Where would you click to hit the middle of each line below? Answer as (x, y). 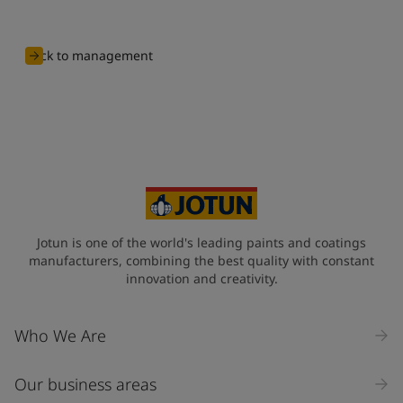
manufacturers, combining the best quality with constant (201, 260)
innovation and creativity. (201, 278)
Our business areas (85, 384)
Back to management (89, 55)
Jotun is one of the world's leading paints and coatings (201, 242)
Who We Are (60, 335)
